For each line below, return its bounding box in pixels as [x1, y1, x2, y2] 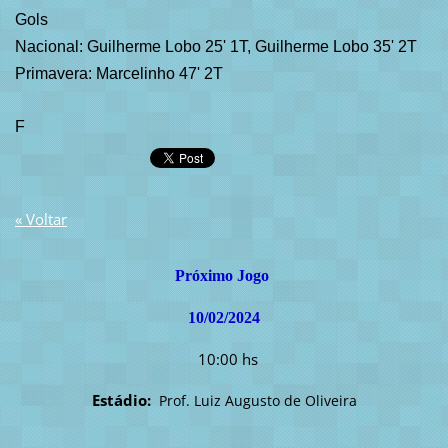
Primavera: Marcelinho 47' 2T [14, 65, 223, 83]
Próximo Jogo [175, 266, 273, 284]
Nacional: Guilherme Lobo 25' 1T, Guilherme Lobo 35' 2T [14, 38, 417, 56]
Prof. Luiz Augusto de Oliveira [158, 390, 357, 410]
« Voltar [14, 208, 67, 229]
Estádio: [91, 389, 155, 410]
